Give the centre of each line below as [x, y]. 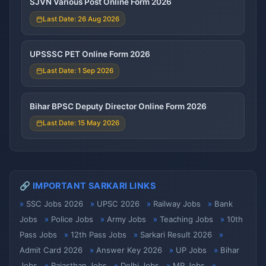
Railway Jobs [177, 204]
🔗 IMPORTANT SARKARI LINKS [88, 185]
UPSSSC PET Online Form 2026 [90, 54]
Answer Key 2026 [129, 250]
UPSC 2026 [118, 204]
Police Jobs [72, 219]
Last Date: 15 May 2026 [81, 123]
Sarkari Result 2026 [176, 235]
